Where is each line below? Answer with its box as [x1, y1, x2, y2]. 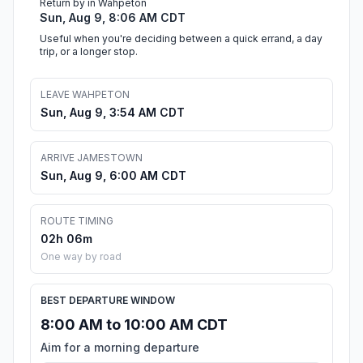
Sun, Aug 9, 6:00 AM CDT [41, 169, 186, 183]
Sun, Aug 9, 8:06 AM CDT [40, 11, 186, 25]
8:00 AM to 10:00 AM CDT [41, 316, 228, 334]
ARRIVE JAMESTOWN [41, 152, 143, 164]
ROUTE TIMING [41, 215, 113, 228]
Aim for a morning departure [41, 340, 199, 355]
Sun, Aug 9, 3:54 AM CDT [41, 105, 185, 120]
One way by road [41, 250, 122, 263]
